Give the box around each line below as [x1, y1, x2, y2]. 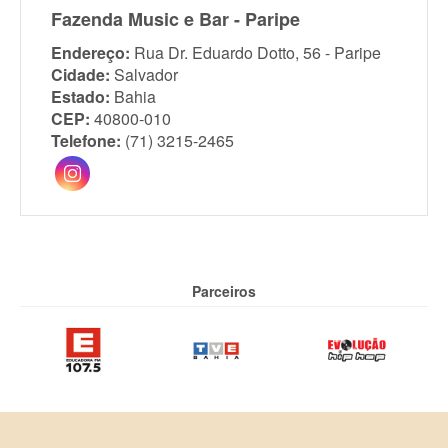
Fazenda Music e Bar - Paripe [51, 6, 300, 33]
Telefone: [51, 129, 121, 153]
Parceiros [192, 281, 256, 302]
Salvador [114, 63, 178, 87]
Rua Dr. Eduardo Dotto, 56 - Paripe [134, 41, 381, 65]
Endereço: [51, 41, 130, 65]
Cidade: [51, 63, 110, 87]
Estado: [51, 85, 110, 109]
